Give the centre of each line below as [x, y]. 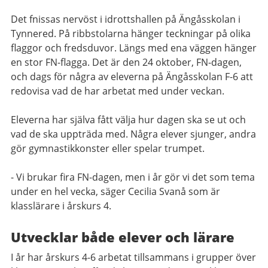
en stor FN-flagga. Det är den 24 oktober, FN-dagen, [126, 62]
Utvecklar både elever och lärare [123, 237]
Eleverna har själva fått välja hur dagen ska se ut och [128, 120]
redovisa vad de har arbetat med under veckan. [118, 91]
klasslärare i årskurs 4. [61, 206]
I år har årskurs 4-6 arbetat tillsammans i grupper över [133, 257]
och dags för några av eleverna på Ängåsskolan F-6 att [132, 77]
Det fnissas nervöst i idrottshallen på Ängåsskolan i [126, 19]
